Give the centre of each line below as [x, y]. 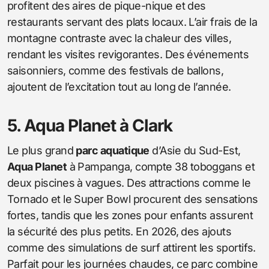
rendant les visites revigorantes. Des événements [128, 54]
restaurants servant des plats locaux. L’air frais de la [132, 22]
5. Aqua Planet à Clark [90, 125]
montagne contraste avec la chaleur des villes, [119, 38]
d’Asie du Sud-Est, [195, 150]
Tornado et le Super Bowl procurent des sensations [133, 199]
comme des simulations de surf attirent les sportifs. [131, 247]
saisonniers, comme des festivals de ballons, [116, 70]
